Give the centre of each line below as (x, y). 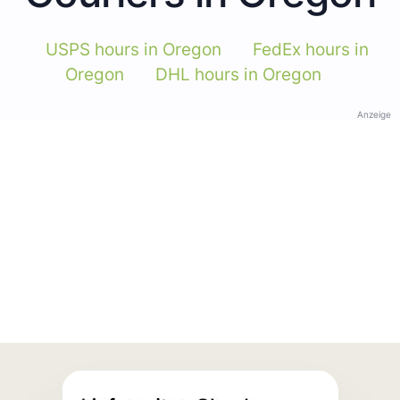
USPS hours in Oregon (133, 49)
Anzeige (374, 114)
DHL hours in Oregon (238, 74)
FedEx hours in (310, 49)
